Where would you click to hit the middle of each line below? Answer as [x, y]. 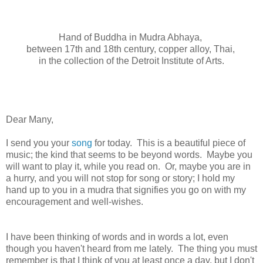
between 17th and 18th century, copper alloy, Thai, [131, 49]
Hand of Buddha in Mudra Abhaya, [131, 38]
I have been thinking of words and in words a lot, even [117, 237]
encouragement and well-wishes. [75, 202]
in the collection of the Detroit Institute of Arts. [131, 61]
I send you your [39, 143]
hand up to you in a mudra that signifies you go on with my [126, 190]
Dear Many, [30, 120]
